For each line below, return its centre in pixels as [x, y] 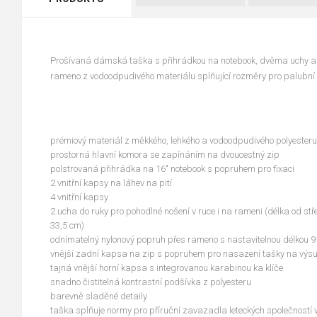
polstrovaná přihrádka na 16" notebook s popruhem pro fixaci [172, 169]
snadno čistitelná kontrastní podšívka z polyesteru [151, 282]
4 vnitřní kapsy [79, 197]
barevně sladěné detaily [99, 296]
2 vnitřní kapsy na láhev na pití [111, 183]
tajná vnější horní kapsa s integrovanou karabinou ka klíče [167, 268]
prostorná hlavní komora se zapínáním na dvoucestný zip [165, 155]
